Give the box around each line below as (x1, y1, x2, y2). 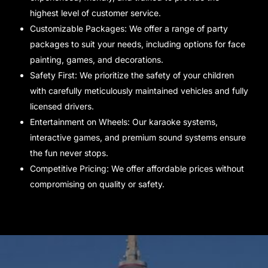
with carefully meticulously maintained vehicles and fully (30, 86, 248, 96)
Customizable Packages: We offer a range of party (30, 23, 228, 34)
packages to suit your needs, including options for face (30, 39, 245, 50)
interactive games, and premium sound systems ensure (30, 132, 246, 143)
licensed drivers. (30, 101, 94, 112)
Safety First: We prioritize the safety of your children (30, 70, 234, 81)
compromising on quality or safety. (30, 179, 165, 190)
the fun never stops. (30, 148, 108, 159)
